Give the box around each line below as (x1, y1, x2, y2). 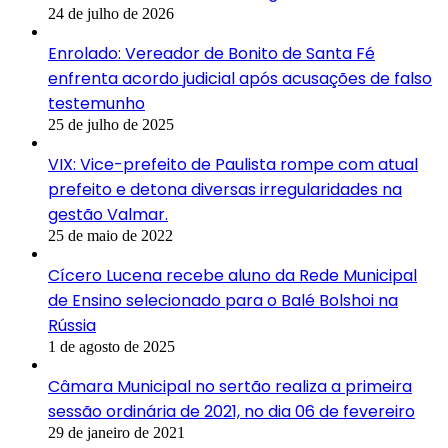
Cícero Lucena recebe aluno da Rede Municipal (48, 264, 417, 288)
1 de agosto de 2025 (48, 338, 175, 356)
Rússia (48, 314, 96, 338)
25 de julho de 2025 (48, 116, 174, 134)
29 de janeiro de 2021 (48, 424, 185, 442)
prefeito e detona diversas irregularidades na (48, 178, 402, 202)
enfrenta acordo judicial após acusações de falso (48, 67, 432, 91)
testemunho (48, 92, 145, 116)
